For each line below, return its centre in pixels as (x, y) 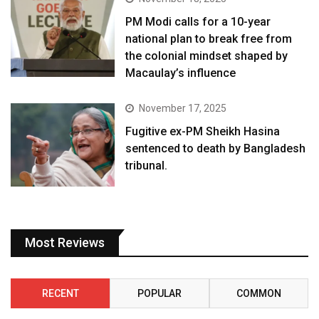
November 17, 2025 (183, 109)
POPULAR (159, 294)
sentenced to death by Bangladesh (216, 149)
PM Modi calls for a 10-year (198, 22)
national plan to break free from (209, 39)
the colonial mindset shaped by (207, 56)
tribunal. (147, 166)
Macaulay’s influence (181, 73)
